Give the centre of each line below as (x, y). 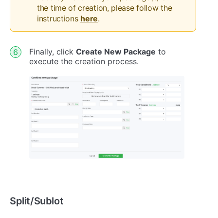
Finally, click (53, 52)
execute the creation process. (84, 62)
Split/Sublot (37, 201)
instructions (59, 19)
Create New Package (116, 52)
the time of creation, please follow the (105, 8)
